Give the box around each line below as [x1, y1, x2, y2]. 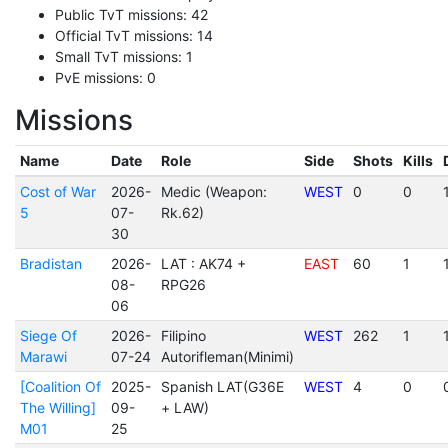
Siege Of [19, 327, 77, 344]
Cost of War [19, 183, 96, 200]
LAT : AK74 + [160, 255, 246, 272]
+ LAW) [160, 399, 209, 416]
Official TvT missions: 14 [55, 27, 213, 44]
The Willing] [19, 399, 96, 416]
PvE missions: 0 [55, 69, 156, 86]
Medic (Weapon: [160, 183, 267, 200]
